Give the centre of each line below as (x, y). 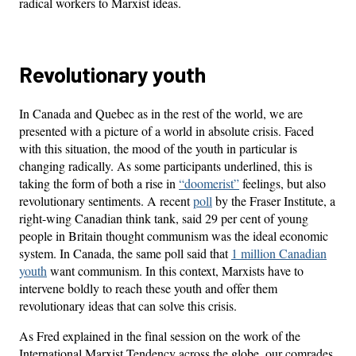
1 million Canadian (279, 253)
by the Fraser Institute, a (274, 201)
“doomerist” (209, 184)
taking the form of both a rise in (99, 184)
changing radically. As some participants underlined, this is (166, 166)
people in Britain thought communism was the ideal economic (174, 236)
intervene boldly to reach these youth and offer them (148, 288)
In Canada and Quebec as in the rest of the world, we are (161, 114)
